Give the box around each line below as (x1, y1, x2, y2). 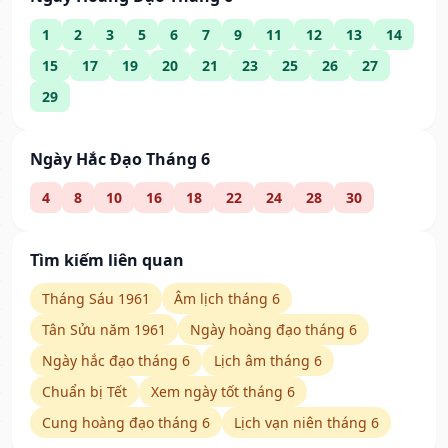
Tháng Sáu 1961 (42, 289, 150, 309)
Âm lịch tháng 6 (174, 289, 280, 309)
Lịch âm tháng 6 (214, 351, 322, 371)
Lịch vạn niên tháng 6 (234, 413, 379, 433)
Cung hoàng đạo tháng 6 (42, 413, 210, 433)
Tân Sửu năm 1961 (42, 320, 166, 340)
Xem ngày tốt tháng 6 (151, 382, 295, 402)
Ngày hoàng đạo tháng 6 (190, 320, 357, 340)
